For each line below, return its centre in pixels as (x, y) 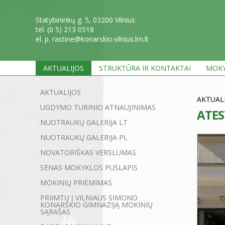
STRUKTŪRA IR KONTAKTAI (145, 68)
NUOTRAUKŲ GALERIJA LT (84, 122)
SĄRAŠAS (55, 212)
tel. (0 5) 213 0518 (66, 29)
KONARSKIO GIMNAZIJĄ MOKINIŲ (96, 205)
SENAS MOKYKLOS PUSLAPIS (89, 167)
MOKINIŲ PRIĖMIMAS (76, 183)
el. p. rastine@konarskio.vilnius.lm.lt (92, 39)
